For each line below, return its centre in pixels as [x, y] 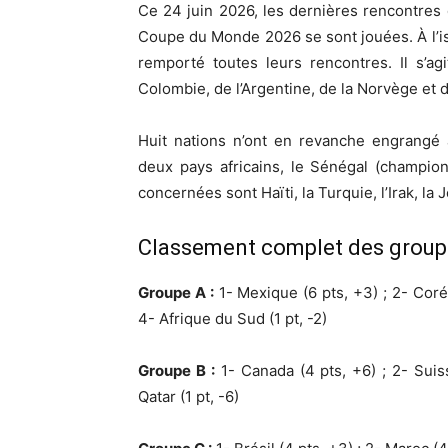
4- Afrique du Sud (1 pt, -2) [232, 318]
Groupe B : [176, 370]
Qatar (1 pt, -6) [188, 396]
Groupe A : [176, 292]
